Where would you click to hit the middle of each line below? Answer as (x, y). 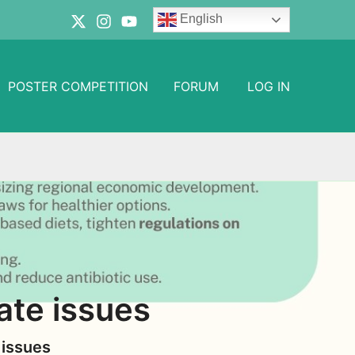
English (200, 19)
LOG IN (269, 86)
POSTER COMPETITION (78, 86)
